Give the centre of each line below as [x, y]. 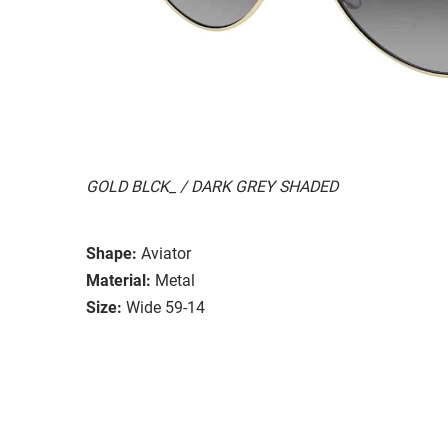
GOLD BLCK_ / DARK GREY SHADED [212, 186]
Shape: [111, 253]
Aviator [166, 253]
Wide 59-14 [165, 307]
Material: [118, 280]
